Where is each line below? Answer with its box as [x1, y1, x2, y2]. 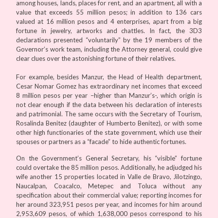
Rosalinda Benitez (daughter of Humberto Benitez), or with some [16, 119, 202, 127]
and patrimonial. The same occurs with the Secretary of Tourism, [16, 109, 202, 118]
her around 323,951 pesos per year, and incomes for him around [16, 200, 202, 208]
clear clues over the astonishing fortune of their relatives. [16, 54, 176, 62]
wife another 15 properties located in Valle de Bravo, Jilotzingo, [16, 172, 202, 181]
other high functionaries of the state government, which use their [16, 128, 202, 136]
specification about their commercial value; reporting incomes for [16, 191, 202, 199]
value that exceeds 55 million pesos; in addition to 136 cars [16, 8, 202, 16]
